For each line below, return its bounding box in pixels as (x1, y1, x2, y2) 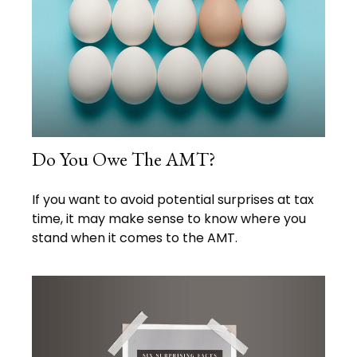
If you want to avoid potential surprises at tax (32, 190, 314, 210)
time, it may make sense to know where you (32, 210, 306, 229)
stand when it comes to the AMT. (32, 229, 237, 248)
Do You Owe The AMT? (32, 147, 216, 172)
